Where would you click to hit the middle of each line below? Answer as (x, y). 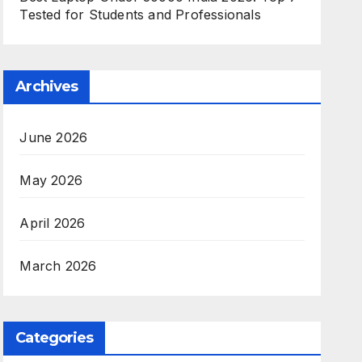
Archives (47, 86)
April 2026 (53, 223)
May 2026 (51, 180)
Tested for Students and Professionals (140, 15)
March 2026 (58, 266)
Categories (55, 338)
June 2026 (54, 137)
